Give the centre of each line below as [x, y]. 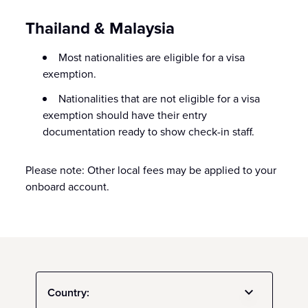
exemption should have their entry [125, 115]
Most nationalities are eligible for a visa [152, 57]
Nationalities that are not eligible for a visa [159, 98]
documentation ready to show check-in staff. [149, 131]
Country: [68, 292]
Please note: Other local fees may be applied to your [151, 170]
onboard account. [68, 186]
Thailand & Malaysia [100, 28]
